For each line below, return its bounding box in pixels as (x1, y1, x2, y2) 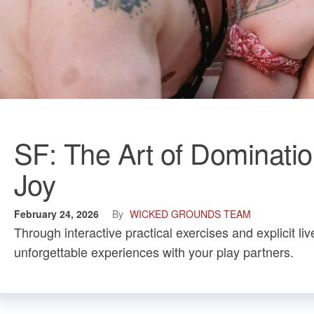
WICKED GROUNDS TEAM (130, 207, 251, 221)
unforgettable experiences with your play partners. (14, 243, 294, 261)
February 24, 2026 (14, 207, 102, 221)
